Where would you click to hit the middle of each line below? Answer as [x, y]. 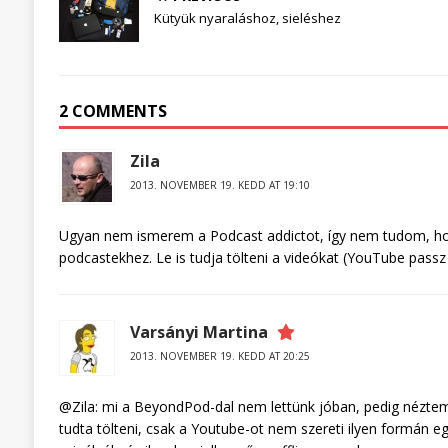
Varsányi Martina [198, 331]
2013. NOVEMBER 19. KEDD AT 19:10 [219, 184]
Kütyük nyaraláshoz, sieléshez [247, 18]
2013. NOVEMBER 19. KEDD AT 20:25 [219, 355]
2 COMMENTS [112, 110]
